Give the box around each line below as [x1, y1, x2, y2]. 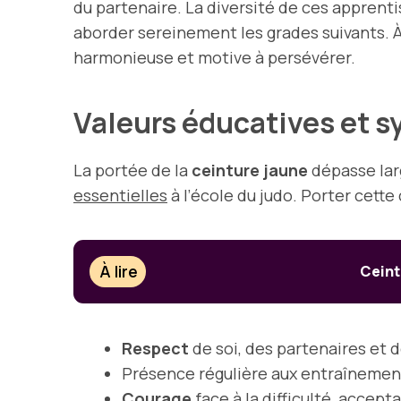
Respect [122, 337, 189, 359]
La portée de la [73, 158, 192, 181]
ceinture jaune [192, 158, 308, 181]
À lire [99, 260, 139, 283]
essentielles [73, 183, 167, 206]
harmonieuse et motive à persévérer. [73, 46, 355, 68]
